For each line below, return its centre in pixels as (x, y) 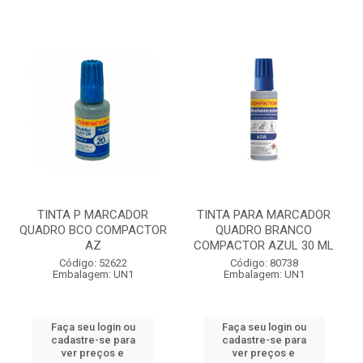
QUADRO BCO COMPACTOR (93, 230)
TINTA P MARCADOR (93, 215)
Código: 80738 (264, 263)
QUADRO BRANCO (264, 230)
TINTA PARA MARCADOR (264, 215)
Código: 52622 (93, 263)
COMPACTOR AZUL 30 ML (264, 246)
